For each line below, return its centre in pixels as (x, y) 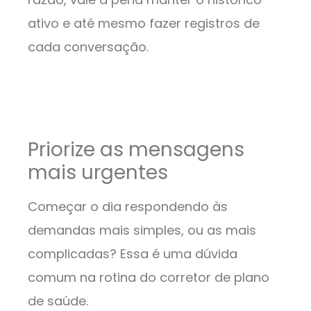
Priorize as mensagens (136, 150)
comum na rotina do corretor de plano (149, 278)
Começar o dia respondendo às (128, 207)
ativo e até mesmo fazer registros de (144, 24)
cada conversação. (90, 47)
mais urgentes (100, 173)
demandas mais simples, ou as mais (142, 230)
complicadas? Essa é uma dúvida (133, 254)
